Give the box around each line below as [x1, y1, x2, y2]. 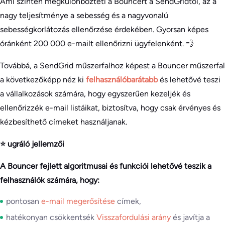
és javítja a [173, 212, 210, 222]
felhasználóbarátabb [86, 74, 160, 84]
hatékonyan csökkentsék [6, 212, 96, 222]
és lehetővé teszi [160, 74, 220, 84]
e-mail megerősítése [41, 196, 117, 206]
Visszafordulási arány [96, 212, 173, 222]
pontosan [6, 196, 41, 206]
